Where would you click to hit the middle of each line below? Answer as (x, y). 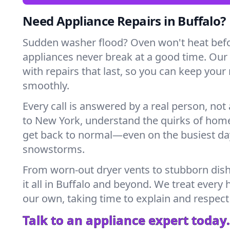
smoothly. (46, 85)
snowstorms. (54, 149)
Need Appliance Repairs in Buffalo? (124, 21)
